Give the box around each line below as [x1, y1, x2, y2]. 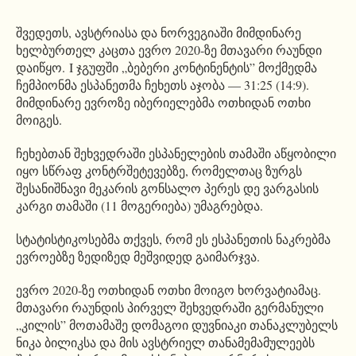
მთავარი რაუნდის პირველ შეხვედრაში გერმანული [16, 298, 323, 315]
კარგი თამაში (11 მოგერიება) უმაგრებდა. [16, 196, 263, 214]
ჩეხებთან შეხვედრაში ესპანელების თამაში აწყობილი [16, 144, 336, 161]
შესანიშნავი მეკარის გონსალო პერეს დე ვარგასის [16, 179, 319, 196]
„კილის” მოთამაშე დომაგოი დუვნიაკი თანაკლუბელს [16, 315, 338, 333]
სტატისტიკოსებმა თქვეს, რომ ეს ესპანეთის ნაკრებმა [16, 230, 331, 247]
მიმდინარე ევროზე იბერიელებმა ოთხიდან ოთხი [16, 93, 311, 110]
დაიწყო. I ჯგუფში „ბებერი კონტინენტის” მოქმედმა [16, 58, 317, 75]
